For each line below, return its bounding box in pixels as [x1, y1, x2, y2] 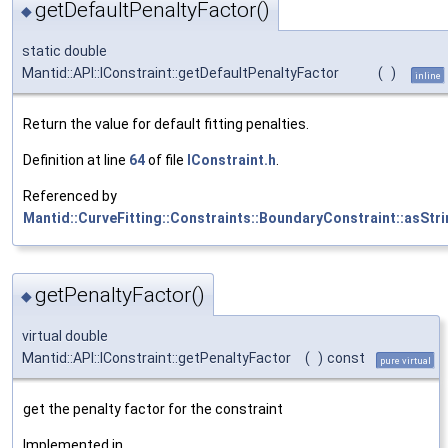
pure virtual [380, 355, 431, 367]
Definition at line [23, 151, 129, 168]
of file [145, 151, 187, 168]
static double [22, 42, 107, 59]
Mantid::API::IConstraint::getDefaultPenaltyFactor [22, 64, 339, 81]
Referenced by [23, 187, 117, 204]
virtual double [22, 328, 108, 345]
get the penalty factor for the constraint [23, 401, 283, 418]
